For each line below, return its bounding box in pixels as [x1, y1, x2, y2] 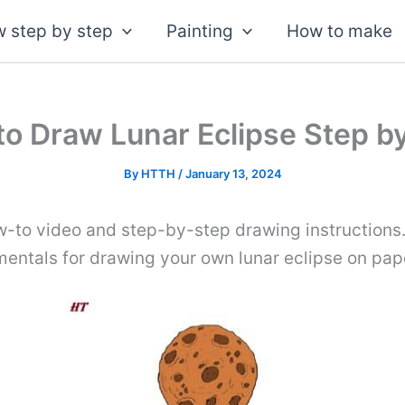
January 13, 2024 [184, 166, 282, 181]
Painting [166, 20, 233, 42]
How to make [287, 20, 393, 42]
